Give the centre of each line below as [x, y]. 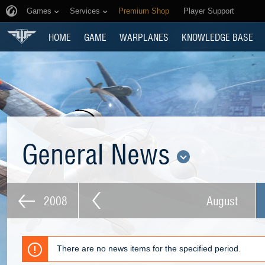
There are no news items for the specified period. [149, 248]
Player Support [209, 11]
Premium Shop [144, 11]
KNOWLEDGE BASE [217, 37]
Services [85, 11]
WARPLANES [144, 37]
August [222, 201]
